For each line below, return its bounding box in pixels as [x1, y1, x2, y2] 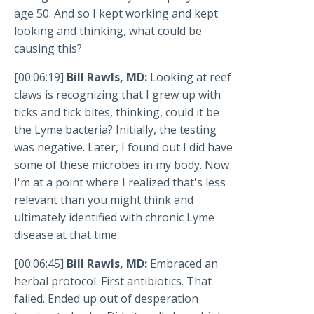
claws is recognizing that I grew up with [14, 87, 221, 103]
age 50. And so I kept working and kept [14, 6, 218, 22]
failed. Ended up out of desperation [14, 291, 198, 307]
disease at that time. [14, 227, 119, 243]
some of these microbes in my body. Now [14, 157, 229, 173]
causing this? [14, 41, 82, 57]
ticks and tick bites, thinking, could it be [14, 104, 219, 121]
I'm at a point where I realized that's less [14, 175, 226, 191]
